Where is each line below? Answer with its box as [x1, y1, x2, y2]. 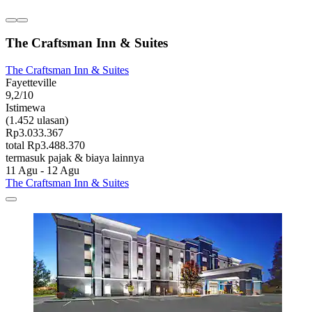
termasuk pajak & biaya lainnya [6, 151, 144, 164]
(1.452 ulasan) [6, 114, 68, 126]
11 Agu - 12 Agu [6, 164, 79, 176]
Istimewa [6, 101, 45, 114]
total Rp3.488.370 [6, 139, 85, 151]
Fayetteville [6, 76, 56, 88]
